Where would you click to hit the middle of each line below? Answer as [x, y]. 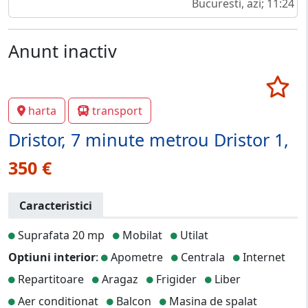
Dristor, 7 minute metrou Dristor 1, [148, 139]
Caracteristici [56, 205]
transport [117, 110]
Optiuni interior [52, 257]
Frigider [175, 279]
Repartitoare [49, 279]
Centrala [201, 257]
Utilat [193, 235]
